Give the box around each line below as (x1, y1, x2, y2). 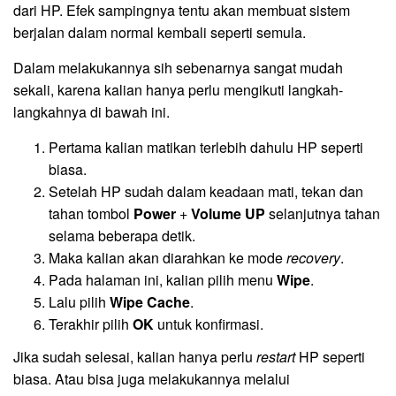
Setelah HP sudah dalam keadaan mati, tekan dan (49, 181, 363, 202)
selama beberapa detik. (49, 225, 195, 247)
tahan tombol (49, 203, 133, 225)
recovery (286, 247, 340, 269)
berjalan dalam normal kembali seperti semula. (13, 22, 306, 43)
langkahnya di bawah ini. (13, 102, 170, 123)
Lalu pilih (49, 292, 110, 313)
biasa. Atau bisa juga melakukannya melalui (13, 368, 290, 389)
